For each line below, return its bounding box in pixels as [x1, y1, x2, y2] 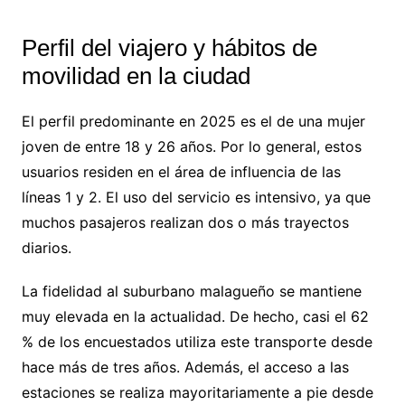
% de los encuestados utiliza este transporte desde [21, 332, 372, 351]
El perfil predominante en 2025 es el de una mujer [21, 111, 365, 130]
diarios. [21, 238, 71, 257]
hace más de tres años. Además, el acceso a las [21, 357, 349, 376]
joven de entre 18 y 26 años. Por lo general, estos [21, 137, 362, 155]
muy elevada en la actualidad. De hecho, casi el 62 [21, 306, 369, 325]
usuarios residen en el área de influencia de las [21, 162, 341, 181]
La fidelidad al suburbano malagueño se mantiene [21, 281, 362, 300]
